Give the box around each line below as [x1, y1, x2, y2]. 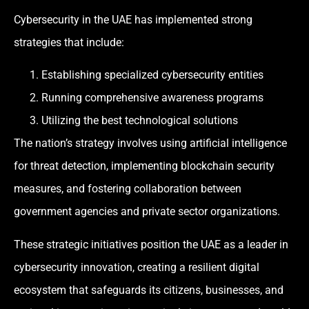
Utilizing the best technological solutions [41, 114, 238, 128]
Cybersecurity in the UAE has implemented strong [14, 12, 252, 26]
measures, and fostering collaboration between [14, 182, 241, 196]
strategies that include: [14, 35, 124, 49]
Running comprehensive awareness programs [41, 91, 263, 105]
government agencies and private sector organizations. [14, 205, 280, 219]
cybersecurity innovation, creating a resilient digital [14, 260, 259, 274]
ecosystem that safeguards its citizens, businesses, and [14, 283, 283, 297]
